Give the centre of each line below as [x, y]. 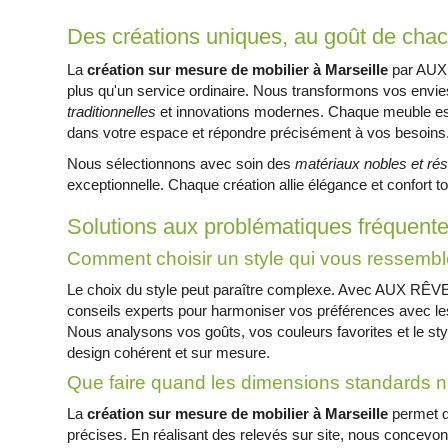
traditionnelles [112, 111]
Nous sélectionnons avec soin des [181, 163]
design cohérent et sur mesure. [169, 352]
